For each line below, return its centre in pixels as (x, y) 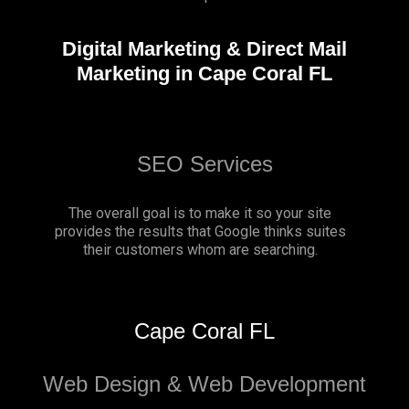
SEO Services (204, 163)
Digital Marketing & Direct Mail (204, 49)
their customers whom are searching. (200, 249)
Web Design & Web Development (204, 383)
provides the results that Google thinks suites (200, 231)
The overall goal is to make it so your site (200, 213)
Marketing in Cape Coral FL (204, 74)
